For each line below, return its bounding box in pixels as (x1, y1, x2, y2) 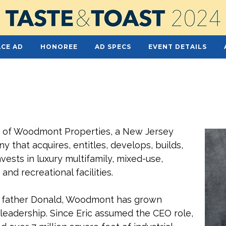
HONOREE (40, 43, 78, 50)
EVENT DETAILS (148, 43, 207, 50)
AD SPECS (94, 43, 131, 50)
